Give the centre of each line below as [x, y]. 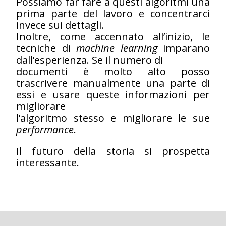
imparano [183, 48]
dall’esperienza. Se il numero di [90, 60]
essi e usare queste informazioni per [113, 94]
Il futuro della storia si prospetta [113, 151]
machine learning [117, 48]
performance [45, 129]
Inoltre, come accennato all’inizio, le [113, 36]
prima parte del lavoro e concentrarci [113, 13]
